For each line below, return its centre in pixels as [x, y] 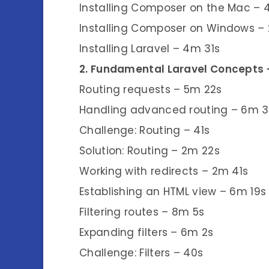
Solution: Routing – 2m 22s [150, 150]
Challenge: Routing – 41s [145, 130]
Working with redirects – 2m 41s [164, 171]
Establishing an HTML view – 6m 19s [173, 191]
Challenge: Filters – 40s [141, 252]
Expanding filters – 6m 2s [147, 232]
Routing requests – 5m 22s [151, 89]
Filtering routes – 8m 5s [142, 212]
